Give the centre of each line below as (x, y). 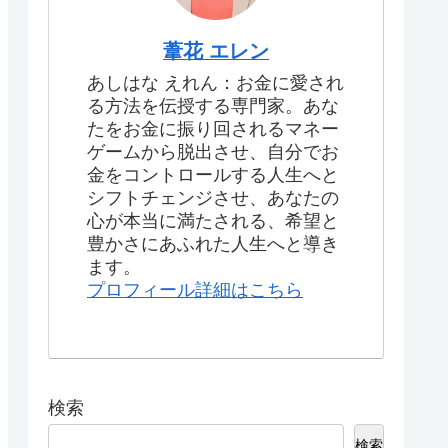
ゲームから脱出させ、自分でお (213, 152)
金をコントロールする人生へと (213, 175)
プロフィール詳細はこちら (195, 290)
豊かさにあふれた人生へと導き (213, 244)
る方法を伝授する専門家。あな (213, 106)
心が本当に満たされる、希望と (213, 221)
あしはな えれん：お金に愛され (215, 83)
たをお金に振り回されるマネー (213, 129)
